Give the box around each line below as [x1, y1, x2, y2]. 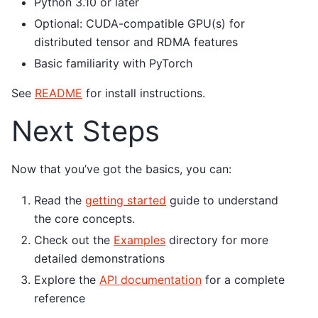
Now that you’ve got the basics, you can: [11, 162, 231, 177]
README [35, 85, 82, 100]
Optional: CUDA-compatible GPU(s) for [34, 16, 245, 31]
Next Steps [11, 114, 160, 149]
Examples [114, 233, 165, 248]
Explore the [34, 273, 99, 287]
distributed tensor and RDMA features [34, 34, 238, 49]
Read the [34, 193, 85, 208]
